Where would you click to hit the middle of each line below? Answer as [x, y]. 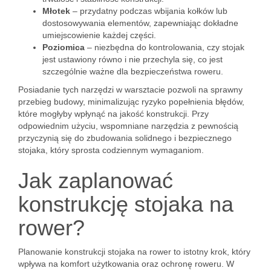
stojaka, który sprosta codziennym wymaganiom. [111, 150]
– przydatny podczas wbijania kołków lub [149, 11]
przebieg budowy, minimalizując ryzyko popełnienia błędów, [131, 102]
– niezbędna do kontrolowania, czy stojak [165, 47]
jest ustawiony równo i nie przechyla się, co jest [132, 59]
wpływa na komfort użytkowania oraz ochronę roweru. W [126, 264]
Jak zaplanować [96, 181]
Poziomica [64, 47]
